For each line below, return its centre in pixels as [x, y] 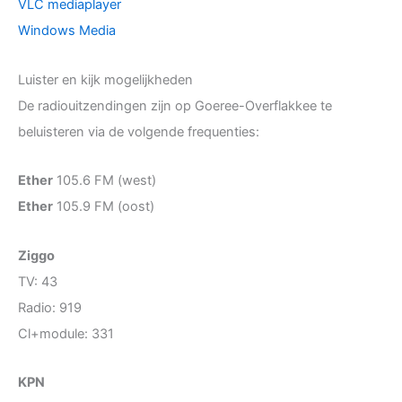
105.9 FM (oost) [104, 207]
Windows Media [67, 31]
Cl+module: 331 [66, 333]
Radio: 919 [50, 307]
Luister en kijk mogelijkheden [105, 79]
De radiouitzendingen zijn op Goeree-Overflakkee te [175, 105]
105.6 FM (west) [105, 181]
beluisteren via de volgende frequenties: [139, 131]
